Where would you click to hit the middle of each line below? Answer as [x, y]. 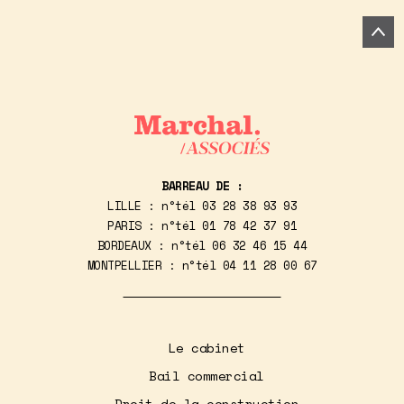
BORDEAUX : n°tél [155, 246]
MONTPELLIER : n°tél [155, 266]
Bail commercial [207, 376]
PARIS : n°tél [155, 226]
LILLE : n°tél [155, 206]
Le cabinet [207, 348]
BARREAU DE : [202, 186]
